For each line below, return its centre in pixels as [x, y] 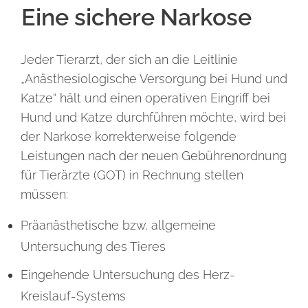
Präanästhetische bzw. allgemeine [118, 225]
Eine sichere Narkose [136, 17]
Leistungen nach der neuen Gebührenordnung [154, 156]
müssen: [44, 194]
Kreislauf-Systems [73, 296]
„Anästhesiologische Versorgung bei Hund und [154, 79]
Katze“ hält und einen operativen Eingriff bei [145, 98]
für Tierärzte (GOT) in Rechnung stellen [132, 175]
